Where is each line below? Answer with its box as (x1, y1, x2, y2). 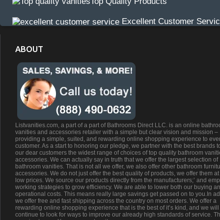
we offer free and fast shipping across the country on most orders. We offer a (15, 197, 217, 205)
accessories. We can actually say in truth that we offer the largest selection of (15, 156, 218, 164)
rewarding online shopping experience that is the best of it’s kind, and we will (15, 204, 219, 212)
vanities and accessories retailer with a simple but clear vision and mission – (15, 129, 218, 136)
